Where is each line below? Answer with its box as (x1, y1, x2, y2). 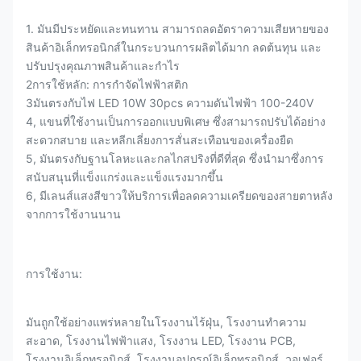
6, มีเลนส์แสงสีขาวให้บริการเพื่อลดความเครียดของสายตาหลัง (26, 189, 333, 202)
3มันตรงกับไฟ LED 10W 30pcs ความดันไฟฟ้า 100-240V (26, 96, 313, 110)
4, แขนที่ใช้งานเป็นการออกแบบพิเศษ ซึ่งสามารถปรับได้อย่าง (26, 114, 326, 128)
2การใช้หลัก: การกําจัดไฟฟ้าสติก (26, 77, 188, 91)
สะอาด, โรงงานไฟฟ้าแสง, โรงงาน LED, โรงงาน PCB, (26, 334, 296, 347)
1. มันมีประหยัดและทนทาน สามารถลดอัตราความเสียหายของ (26, 22, 329, 35)
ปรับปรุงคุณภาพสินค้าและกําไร (26, 59, 180, 73)
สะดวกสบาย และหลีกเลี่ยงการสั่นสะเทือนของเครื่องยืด (26, 133, 293, 147)
